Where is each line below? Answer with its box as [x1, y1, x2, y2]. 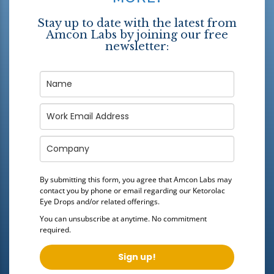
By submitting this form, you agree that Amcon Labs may [40, 174, 232, 185]
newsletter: [105, 40, 169, 53]
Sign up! [118, 251, 156, 263]
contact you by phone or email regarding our [40, 185, 193, 196]
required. [40, 224, 71, 235]
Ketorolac [193, 185, 225, 196]
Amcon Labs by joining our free [46, 28, 228, 42]
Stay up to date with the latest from [37, 17, 237, 30]
